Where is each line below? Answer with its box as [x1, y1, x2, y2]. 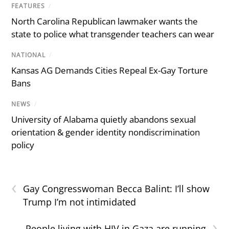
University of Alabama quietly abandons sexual [11, 113, 196, 126]
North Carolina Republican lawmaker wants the [11, 15, 198, 27]
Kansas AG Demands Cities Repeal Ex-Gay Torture [11, 64, 209, 76]
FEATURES [11, 1, 45, 10]
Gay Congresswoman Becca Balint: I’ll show [23, 182, 210, 195]
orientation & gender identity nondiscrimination [11, 126, 200, 139]
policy [11, 139, 35, 151]
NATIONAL [11, 50, 46, 59]
